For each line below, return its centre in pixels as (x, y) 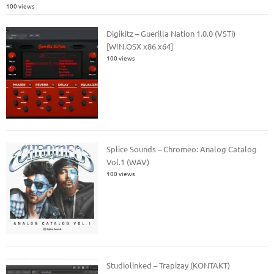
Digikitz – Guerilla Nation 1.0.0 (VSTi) (171, 33)
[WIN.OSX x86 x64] (140, 46)
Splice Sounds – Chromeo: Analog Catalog (182, 149)
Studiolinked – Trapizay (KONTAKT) (168, 265)
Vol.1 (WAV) (128, 162)
